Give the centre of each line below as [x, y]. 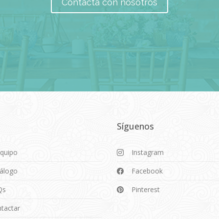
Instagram [148, 152]
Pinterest [146, 189]
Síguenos [135, 126]
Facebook [147, 171]
